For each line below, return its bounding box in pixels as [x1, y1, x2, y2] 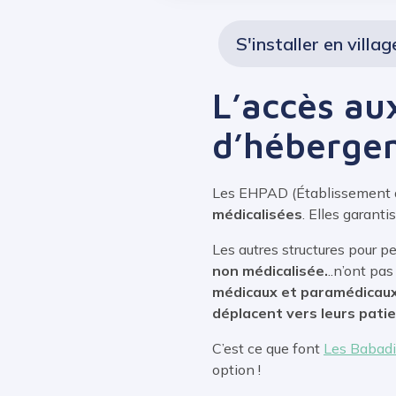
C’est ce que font [212, 339, 324, 357]
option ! [212, 361, 261, 378]
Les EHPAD [212, 184, 288, 202]
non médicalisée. [212, 262, 328, 279]
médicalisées [212, 205, 302, 223]
